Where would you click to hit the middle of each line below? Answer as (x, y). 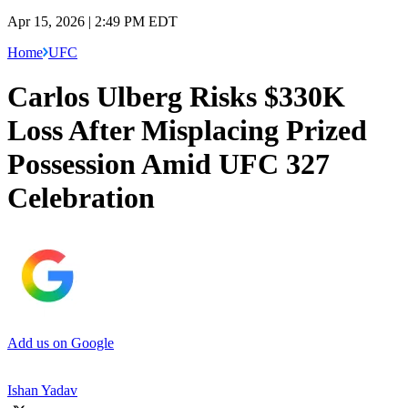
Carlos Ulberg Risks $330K (176, 97)
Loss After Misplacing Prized (187, 131)
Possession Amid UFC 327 (168, 164)
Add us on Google (61, 342)
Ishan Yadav (42, 390)
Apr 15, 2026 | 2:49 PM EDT (92, 21)
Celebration (81, 198)
